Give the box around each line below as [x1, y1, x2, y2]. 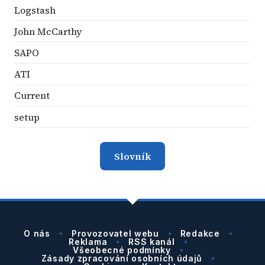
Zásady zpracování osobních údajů [41, 253, 203, 264]
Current [14, 89, 50, 102]
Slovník [114, 150, 151, 163]
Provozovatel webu [71, 228, 159, 239]
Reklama [69, 237, 108, 247]
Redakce [180, 228, 220, 239]
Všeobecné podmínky [73, 245, 171, 256]
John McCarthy [14, 24, 82, 38]
